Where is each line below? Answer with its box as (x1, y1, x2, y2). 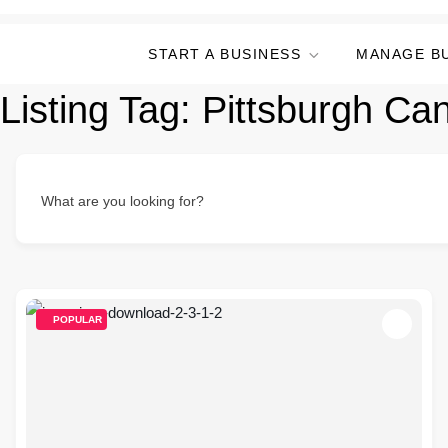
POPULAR (53, 314, 102, 325)
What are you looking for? (41, 193, 204, 209)
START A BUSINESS (148, 46, 301, 62)
